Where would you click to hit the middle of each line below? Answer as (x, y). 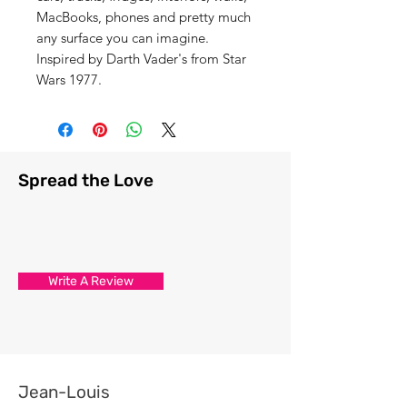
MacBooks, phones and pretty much (144, 16)
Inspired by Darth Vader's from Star (141, 58)
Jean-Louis (64, 392)
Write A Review (91, 281)
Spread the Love (86, 180)
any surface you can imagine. (123, 37)
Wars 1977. (69, 79)
